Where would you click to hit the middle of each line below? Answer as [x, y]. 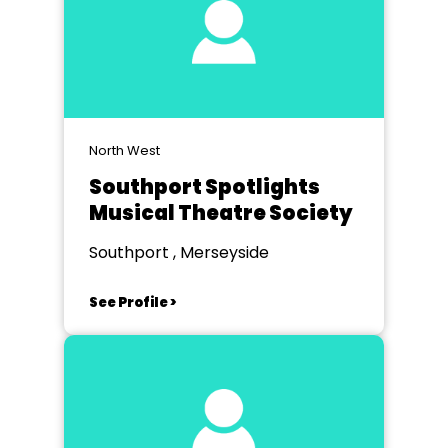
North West [124, 150]
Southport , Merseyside [179, 252]
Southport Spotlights [204, 187]
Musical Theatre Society [221, 213]
